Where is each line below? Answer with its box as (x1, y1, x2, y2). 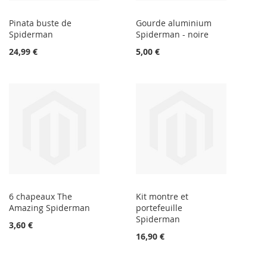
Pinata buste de (9, 17, 72, 29)
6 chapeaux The (9, 191, 72, 203)
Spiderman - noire (136, 29, 209, 41)
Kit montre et (136, 191, 189, 203)
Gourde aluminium (136, 17, 212, 29)
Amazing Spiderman (9, 202, 90, 214)
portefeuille (136, 202, 183, 214)
